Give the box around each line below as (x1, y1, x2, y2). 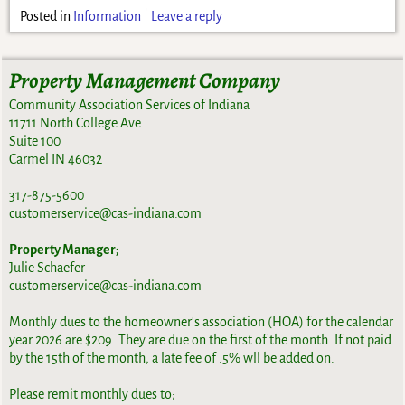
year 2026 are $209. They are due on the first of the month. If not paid (9, 333, 392, 348)
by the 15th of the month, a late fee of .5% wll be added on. (9, 351, 335, 366)
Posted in (19, 8, 71, 24)
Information (72, 8, 141, 24)
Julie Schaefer (9, 260, 86, 276)
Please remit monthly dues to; (9, 387, 176, 402)
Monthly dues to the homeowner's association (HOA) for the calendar (9, 315, 394, 330)
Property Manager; (9, 242, 120, 258)
